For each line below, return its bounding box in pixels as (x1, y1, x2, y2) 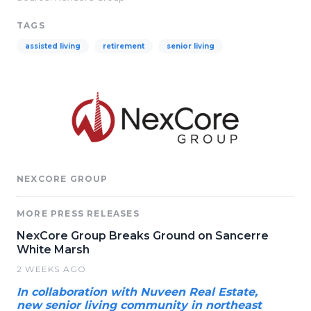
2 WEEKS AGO (17, 263, 87, 274)
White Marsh (17, 242, 90, 256)
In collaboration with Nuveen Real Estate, (17, 285, 258, 299)
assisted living (25, 42, 81, 51)
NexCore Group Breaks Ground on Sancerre (17, 228, 269, 242)
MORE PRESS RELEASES (17, 208, 140, 219)
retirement (103, 42, 144, 51)
